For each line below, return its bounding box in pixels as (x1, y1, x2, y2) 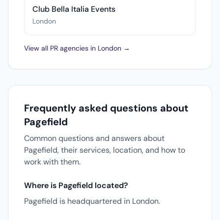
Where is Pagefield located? (24, 180, 128, 191)
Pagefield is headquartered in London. (24, 196, 160, 206)
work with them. (24, 157, 81, 167)
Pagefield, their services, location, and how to (24, 145, 185, 155)
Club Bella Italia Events (32, 4, 115, 14)
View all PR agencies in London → (24, 44, 130, 53)
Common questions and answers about (24, 133, 165, 143)
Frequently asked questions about (24, 102, 189, 114)
